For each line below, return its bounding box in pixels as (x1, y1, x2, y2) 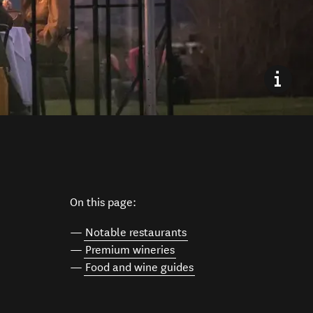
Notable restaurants (85, 226, 187, 240)
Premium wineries (85, 243, 175, 257)
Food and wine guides (85, 261, 194, 275)
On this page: (69, 196, 136, 210)
